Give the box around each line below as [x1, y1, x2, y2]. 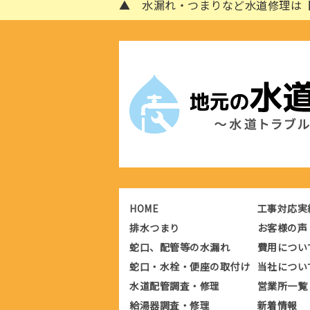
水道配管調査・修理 [129, 279, 220, 293]
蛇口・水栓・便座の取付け [129, 259, 250, 274]
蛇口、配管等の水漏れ [129, 240, 230, 255]
